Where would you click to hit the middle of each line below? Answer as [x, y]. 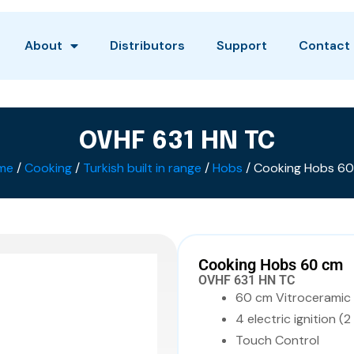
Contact [324, 45]
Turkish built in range [142, 168]
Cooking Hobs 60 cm [271, 265]
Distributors [147, 45]
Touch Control [277, 340]
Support [242, 45]
